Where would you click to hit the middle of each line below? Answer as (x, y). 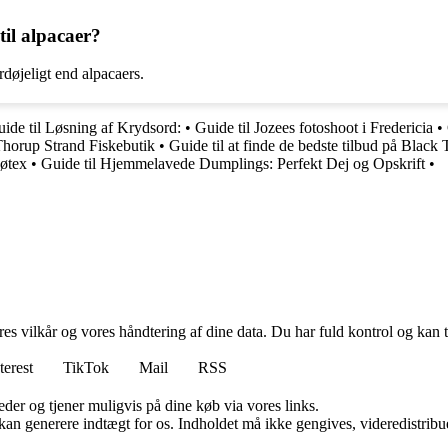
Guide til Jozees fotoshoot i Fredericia (314, 128)
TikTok (86, 368)
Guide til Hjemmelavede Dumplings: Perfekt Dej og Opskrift (233, 164)
